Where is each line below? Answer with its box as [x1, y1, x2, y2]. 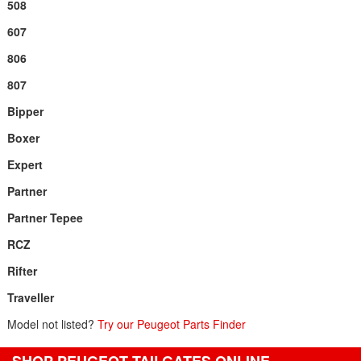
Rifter [6, 263, 37, 279]
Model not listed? [6, 316, 98, 332]
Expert [6, 156, 43, 172]
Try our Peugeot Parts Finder [97, 316, 246, 332]
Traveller [6, 289, 54, 305]
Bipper [6, 103, 44, 119]
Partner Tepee [6, 210, 83, 226]
